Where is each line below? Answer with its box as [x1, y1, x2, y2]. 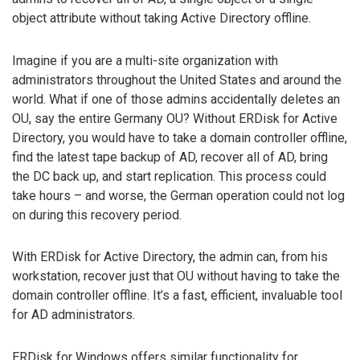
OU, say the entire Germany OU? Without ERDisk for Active [12, 110, 337, 126]
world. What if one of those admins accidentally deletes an [12, 91, 340, 107]
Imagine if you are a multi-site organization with [12, 52, 278, 68]
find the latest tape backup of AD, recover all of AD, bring [12, 149, 328, 165]
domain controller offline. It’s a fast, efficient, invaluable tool [12, 288, 342, 304]
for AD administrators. [12, 307, 135, 323]
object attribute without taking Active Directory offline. [12, 10, 311, 26]
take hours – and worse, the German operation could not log [12, 187, 345, 203]
